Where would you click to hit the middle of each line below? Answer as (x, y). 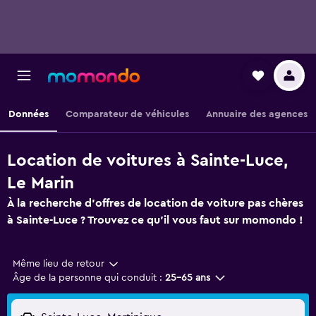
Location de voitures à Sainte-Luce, (147, 161)
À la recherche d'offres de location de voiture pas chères (155, 203)
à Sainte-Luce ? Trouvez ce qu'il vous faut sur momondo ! (155, 220)
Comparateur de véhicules (127, 114)
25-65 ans (188, 278)
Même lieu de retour (59, 264)
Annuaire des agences (257, 114)
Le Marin (41, 183)
